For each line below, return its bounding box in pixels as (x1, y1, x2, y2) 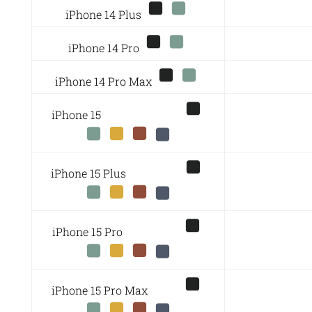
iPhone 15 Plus (51, 165, 182, 180)
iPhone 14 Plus (65, 6, 145, 22)
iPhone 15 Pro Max (52, 282, 182, 297)
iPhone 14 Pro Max (55, 73, 155, 88)
